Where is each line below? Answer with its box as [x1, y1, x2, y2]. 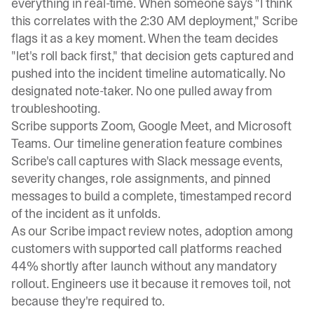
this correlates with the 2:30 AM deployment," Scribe [11, 12, 298, 29]
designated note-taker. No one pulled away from [11, 82, 272, 100]
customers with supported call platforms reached [11, 240, 282, 257]
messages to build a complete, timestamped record [11, 187, 292, 205]
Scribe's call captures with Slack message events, [11, 152, 283, 170]
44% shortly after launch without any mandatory [11, 257, 277, 275]
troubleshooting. [11, 100, 101, 117]
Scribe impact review [49, 222, 166, 240]
